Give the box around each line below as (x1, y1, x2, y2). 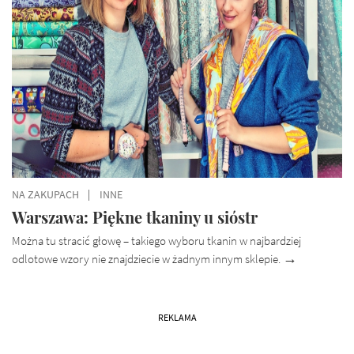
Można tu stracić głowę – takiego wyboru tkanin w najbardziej (12, 232, 301, 249)
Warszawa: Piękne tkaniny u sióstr (12, 205, 258, 228)
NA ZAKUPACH (12, 186, 79, 202)
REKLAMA (157, 311, 197, 324)
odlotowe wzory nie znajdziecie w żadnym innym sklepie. (12, 250, 283, 267)
